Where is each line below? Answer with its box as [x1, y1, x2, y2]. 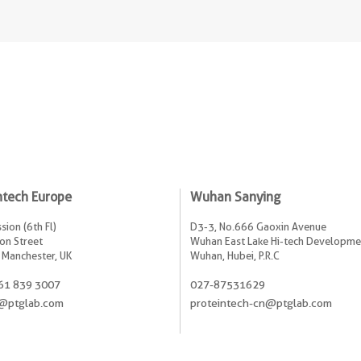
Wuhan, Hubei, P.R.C [190, 248, 280, 262]
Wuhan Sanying [190, 189, 280, 205]
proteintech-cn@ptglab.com [190, 296, 332, 309]
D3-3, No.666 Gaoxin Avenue [190, 219, 326, 233]
